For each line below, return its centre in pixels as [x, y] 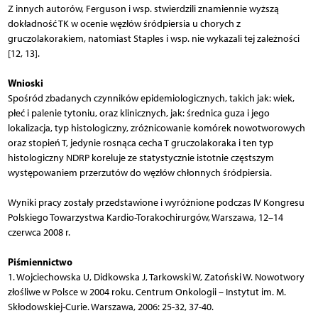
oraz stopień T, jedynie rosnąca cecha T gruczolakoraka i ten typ [140, 143]
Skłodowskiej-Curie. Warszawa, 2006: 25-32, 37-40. [110, 307]
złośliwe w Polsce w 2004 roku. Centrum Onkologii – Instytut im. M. [147, 292]
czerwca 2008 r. [39, 232]
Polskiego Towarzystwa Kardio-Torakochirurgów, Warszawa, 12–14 [145, 217]
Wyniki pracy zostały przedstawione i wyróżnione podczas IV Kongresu [156, 202]
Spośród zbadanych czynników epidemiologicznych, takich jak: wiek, [151, 98]
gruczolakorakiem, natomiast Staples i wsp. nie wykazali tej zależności [153, 38]
